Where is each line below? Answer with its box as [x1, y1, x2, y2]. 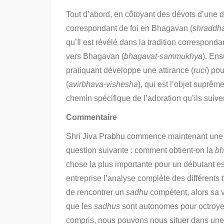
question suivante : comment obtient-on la [66, 146, 215, 154]
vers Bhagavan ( [66, 52, 124, 60]
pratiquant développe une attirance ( [66, 66, 193, 74]
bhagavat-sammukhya [124, 52, 202, 60]
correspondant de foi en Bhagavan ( [66, 24, 192, 32]
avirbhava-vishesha [68, 80, 138, 88]
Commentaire [66, 113, 117, 121]
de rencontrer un [66, 188, 126, 196]
